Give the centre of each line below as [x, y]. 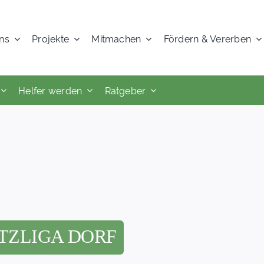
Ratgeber [125, 90]
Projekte [51, 38]
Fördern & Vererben [207, 38]
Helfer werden [50, 90]
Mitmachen [116, 38]
